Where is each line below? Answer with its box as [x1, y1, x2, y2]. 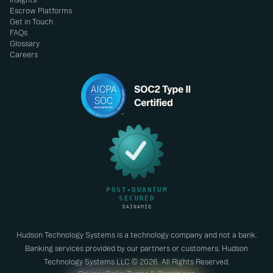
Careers [10, 51, 38, 58]
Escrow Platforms [10, 7, 72, 15]
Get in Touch [10, 18, 53, 26]
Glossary [10, 40, 40, 48]
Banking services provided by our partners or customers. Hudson [25, 244, 248, 252]
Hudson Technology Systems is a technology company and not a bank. [16, 230, 257, 239]
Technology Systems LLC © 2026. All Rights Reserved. [43, 257, 230, 266]
